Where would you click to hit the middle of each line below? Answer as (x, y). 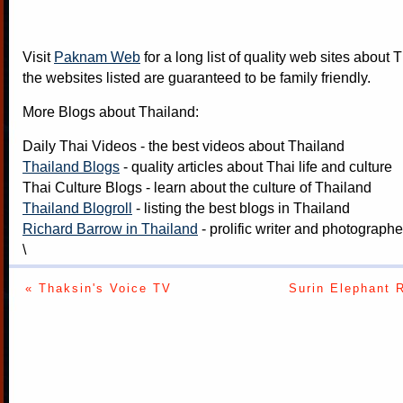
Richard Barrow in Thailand (110, 229)
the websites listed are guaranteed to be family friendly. (197, 78)
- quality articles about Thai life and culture (256, 167)
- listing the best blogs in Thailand (241, 208)
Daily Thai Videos (80, 146)
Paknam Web (97, 57)
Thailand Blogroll (77, 208)
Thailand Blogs (71, 167)
